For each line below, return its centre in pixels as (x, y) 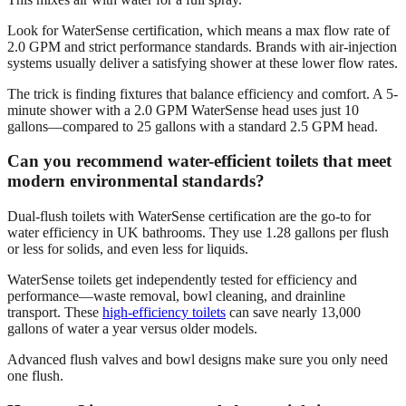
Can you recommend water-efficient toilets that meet (199, 161)
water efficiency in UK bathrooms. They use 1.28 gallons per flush (198, 232)
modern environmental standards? (136, 181)
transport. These (55, 312)
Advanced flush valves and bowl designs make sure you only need (198, 359)
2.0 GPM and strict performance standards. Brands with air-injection (202, 46)
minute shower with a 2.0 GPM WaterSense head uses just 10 (183, 110)
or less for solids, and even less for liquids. (128, 249)
